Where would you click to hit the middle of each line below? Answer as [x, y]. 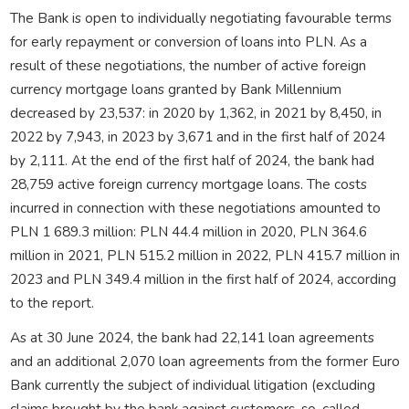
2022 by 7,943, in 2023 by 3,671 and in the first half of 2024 [197, 136]
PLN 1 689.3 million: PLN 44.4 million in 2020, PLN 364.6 [188, 231]
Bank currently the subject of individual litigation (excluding [192, 384]
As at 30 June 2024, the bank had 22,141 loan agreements [192, 337]
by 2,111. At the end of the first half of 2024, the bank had [192, 160]
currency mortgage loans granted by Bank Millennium [175, 89]
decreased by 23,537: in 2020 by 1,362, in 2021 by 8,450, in [195, 112]
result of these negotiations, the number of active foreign [188, 65]
